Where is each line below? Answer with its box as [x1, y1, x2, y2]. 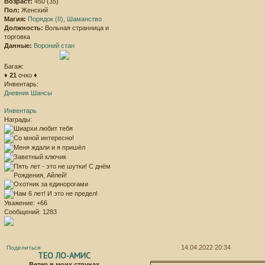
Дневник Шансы [4, 89, 52, 96]
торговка [4, 33, 30, 40]
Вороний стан [34, 41, 75, 49]
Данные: [4, 41, 32, 49]
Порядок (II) [28, 15, 63, 22]
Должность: [4, 24, 43, 31]
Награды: [4, 115, 32, 123]
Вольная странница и [43, 24, 109, 31]
